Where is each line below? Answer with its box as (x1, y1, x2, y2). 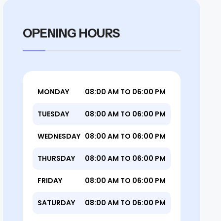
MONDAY (37, 87, 69, 97)
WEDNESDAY (37, 131, 80, 141)
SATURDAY (37, 198, 75, 208)
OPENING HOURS (23, 26, 120, 40)
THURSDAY (37, 153, 75, 163)
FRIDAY (37, 176, 62, 185)
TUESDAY (37, 109, 69, 119)
